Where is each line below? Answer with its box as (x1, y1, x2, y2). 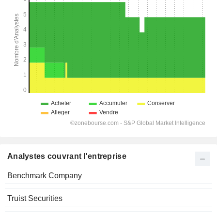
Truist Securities (7, 194, 62, 203)
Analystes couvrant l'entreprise (7, 152, 126, 161)
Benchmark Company (7, 171, 82, 180)
